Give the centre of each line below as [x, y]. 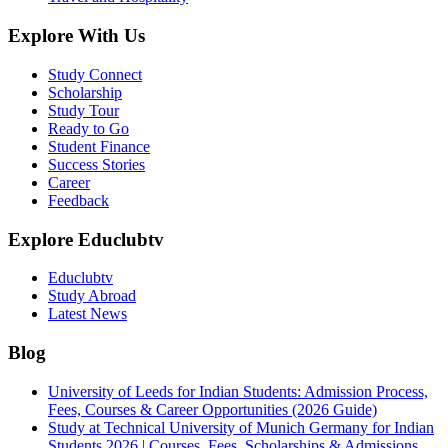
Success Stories [96, 164]
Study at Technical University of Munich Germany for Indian [241, 427]
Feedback [78, 200]
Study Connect [95, 74]
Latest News [87, 314]
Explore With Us [76, 36]
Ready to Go [88, 128]
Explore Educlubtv [86, 239]
